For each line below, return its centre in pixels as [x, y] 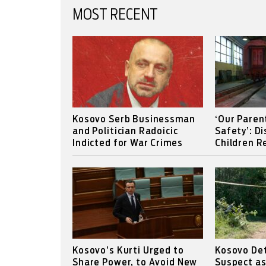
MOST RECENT [115, 15]
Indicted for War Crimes [128, 143]
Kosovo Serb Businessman [134, 119]
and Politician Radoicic [125, 131]
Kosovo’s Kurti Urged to [128, 251]
